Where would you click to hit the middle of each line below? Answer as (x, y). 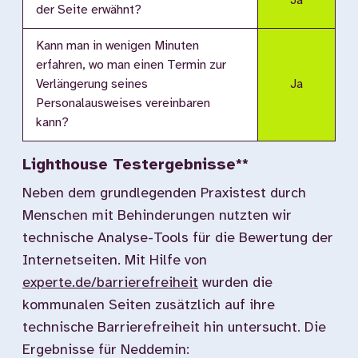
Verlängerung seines (92, 84)
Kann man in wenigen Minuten (117, 46)
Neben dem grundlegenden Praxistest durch (164, 194)
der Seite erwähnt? (89, 10)
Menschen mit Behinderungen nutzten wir (157, 216)
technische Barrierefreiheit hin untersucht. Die (174, 328)
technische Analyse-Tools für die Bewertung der (178, 239)
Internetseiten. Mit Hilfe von (115, 261)
